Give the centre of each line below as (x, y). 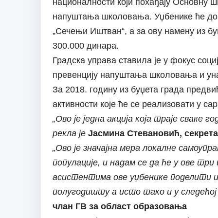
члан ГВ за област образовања (119, 207)
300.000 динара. (85, 46)
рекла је (69, 134)
